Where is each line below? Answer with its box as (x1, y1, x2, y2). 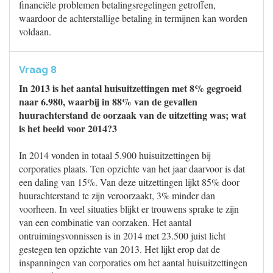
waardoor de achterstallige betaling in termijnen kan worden (19, 12, 247, 24)
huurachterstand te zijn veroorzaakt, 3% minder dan (19, 189, 215, 202)
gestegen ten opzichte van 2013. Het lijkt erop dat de (19, 243, 220, 255)
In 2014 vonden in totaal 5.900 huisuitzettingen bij (19, 149, 211, 161)
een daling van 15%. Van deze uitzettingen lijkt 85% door (19, 175, 239, 188)
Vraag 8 (19, 64, 57, 76)
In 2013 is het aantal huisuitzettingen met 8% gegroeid (19, 81, 242, 95)
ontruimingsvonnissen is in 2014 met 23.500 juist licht (19, 229, 225, 242)
